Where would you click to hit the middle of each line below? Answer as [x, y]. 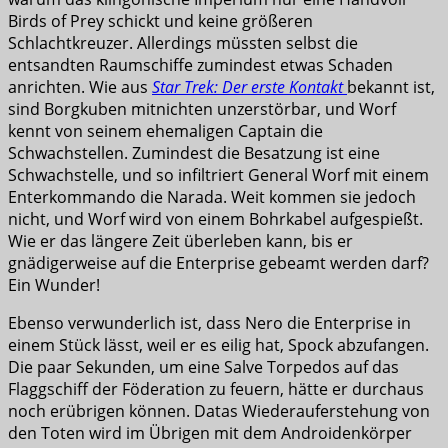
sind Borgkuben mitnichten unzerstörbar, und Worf [202, 109]
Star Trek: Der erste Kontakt [249, 87]
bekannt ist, [391, 87]
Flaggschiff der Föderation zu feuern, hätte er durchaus [216, 389]
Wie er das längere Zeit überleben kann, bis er [180, 241]
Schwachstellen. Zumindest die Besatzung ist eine [194, 153]
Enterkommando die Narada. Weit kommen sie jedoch [212, 197]
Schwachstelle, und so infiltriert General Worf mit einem [218, 175]
